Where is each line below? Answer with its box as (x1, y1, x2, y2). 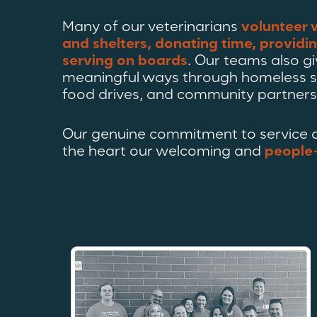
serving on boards (62, 54, 188, 69)
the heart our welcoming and (62, 144, 265, 160)
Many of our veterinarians (62, 20, 241, 35)
